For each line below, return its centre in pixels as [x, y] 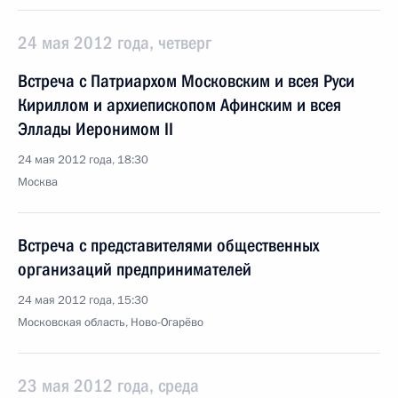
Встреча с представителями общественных [168, 245]
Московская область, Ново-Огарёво [111, 322]
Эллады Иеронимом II [96, 129]
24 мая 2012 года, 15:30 [83, 300]
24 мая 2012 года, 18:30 [83, 160]
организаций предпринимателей [135, 269]
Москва [38, 182]
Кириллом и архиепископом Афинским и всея [179, 105]
